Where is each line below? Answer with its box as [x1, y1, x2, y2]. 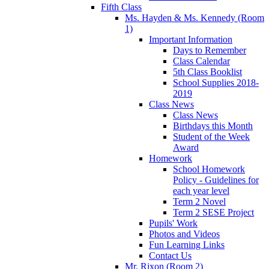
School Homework [173, 163, 245, 174]
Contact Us [149, 250, 192, 261]
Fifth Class [101, 1, 142, 12]
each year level [173, 185, 229, 196]
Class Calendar [173, 55, 230, 66]
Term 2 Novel [173, 196, 226, 207]
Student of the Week [173, 131, 250, 142]
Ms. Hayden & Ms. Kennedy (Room [125, 12, 264, 23]
